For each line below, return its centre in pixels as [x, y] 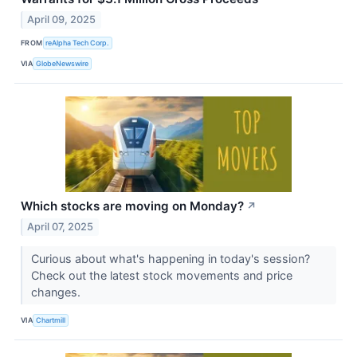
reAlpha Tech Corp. [78, 43]
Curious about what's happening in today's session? [170, 258]
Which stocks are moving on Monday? [132, 206]
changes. [57, 292]
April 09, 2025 [62, 19]
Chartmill [51, 320]
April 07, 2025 [61, 226]
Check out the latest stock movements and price [161, 275]
